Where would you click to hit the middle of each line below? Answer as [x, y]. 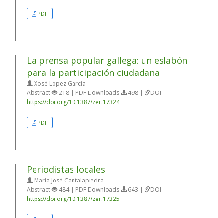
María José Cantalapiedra [68, 180]
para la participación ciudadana [93, 73]
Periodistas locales [66, 169]
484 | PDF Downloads [89, 190]
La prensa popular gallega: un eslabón [107, 60]
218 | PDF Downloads [89, 93]
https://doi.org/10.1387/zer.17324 [73, 102]
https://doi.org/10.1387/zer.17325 [73, 199]
